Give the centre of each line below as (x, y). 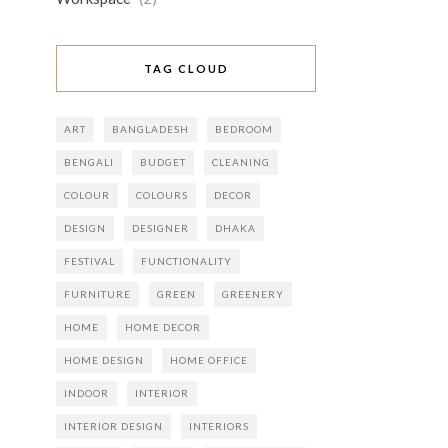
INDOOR (86, 393)
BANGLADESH (150, 129)
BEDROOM (244, 129)
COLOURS (162, 195)
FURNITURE (97, 294)
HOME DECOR (163, 327)
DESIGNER (160, 228)
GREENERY (253, 294)
